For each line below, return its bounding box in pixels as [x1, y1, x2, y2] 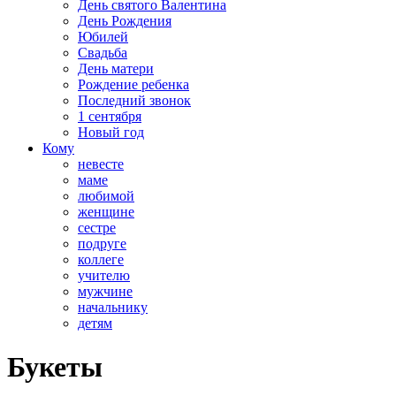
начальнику [78, 300, 148, 316]
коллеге [78, 252, 124, 268]
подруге [78, 236, 126, 252]
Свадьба [78, 45, 127, 61]
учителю [78, 268, 130, 284]
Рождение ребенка [78, 77, 189, 93]
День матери [78, 61, 154, 77]
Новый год [78, 125, 144, 141]
